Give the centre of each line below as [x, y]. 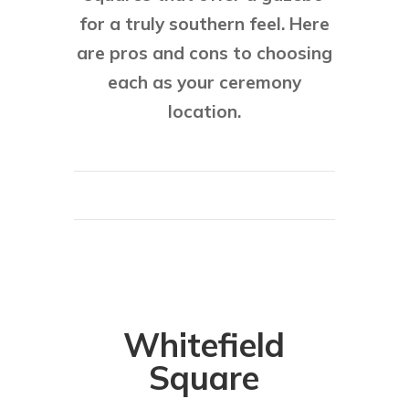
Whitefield [204, 345]
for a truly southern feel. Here [204, 24]
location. [204, 112]
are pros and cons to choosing [204, 53]
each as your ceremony [204, 83]
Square [204, 378]
